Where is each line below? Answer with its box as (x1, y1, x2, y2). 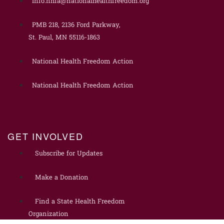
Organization (28, 209, 68, 219)
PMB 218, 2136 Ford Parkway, (31, 20, 120, 30)
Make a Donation (34, 173, 88, 183)
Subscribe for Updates (34, 149, 102, 159)
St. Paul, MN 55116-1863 (28, 32, 100, 42)
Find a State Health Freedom (34, 197, 125, 207)
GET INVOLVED (7, 129, 83, 142)
